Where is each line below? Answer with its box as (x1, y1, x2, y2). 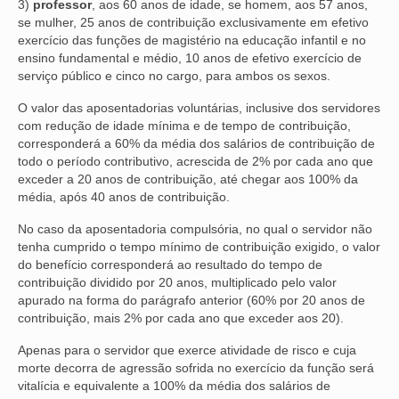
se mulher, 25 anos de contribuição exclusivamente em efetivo (18, 14, 369, 29)
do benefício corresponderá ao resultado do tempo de (18, 256, 322, 272)
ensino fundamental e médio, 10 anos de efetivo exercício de (18, 50, 362, 65)
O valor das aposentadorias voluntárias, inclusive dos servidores (18, 100, 380, 115)
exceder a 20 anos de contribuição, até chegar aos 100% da (18, 171, 358, 186)
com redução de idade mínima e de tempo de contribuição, (18, 118, 351, 133)
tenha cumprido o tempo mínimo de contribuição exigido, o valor (18, 239, 380, 254)
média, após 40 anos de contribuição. (18, 189, 230, 204)
